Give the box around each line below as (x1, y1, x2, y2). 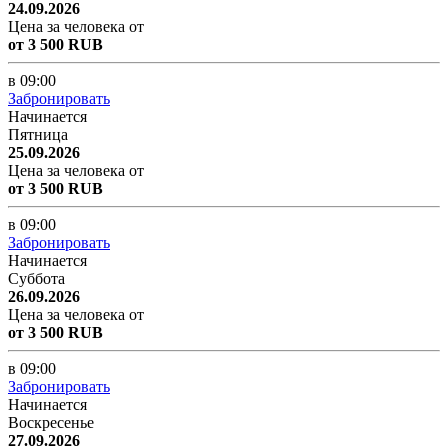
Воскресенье (8, 413, 94, 431)
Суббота (8, 269, 65, 287)
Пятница (8, 125, 68, 143)
